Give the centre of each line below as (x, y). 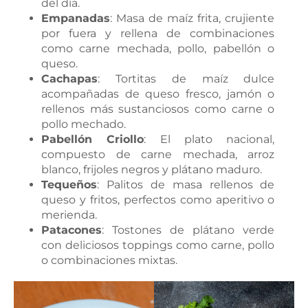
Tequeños (69, 184)
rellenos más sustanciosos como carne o (158, 109)
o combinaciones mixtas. (109, 260)
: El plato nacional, (209, 139)
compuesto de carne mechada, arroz (158, 154)
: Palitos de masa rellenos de (186, 184)
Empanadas (76, 18)
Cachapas (69, 78)
